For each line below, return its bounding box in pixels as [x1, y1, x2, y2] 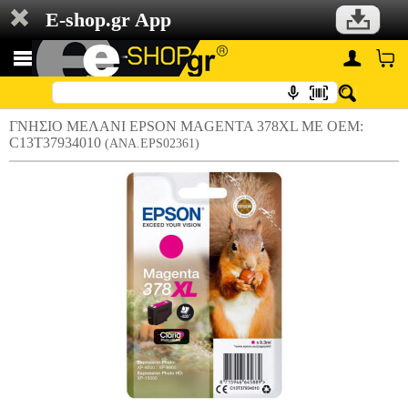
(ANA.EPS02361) [105, 137, 199, 150]
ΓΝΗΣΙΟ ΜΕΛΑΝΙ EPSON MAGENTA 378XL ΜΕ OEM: [9, 118, 363, 134]
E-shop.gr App [46, 8, 171, 31]
